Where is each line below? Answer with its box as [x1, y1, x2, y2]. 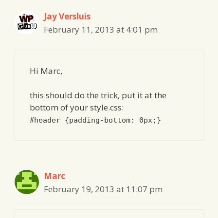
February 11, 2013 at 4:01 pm [44, 24, 158, 36]
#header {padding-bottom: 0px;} [30, 116, 161, 125]
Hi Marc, [30, 65, 62, 76]
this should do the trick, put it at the [30, 90, 166, 101]
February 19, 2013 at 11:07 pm [44, 183, 163, 195]
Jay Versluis [44, 11, 91, 22]
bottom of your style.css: [30, 102, 124, 113]
